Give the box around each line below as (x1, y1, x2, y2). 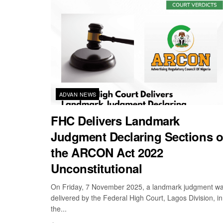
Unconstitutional (51, 159, 142, 177)
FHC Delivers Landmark (51, 111, 180, 129)
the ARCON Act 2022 (51, 143, 163, 161)
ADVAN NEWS (59, 90, 97, 98)
